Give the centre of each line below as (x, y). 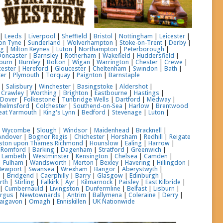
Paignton (90, 75)
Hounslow (104, 143)
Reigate (180, 136)
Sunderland (45, 42)
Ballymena (108, 195)
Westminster (51, 156)
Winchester (55, 86)
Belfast (137, 188)
